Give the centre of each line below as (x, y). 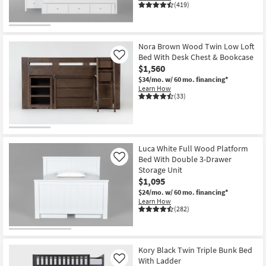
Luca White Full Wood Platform (193, 148)
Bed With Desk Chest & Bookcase (196, 57)
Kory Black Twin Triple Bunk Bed (195, 250)
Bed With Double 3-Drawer (185, 159)
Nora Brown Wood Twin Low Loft (196, 47)
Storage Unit (160, 170)
